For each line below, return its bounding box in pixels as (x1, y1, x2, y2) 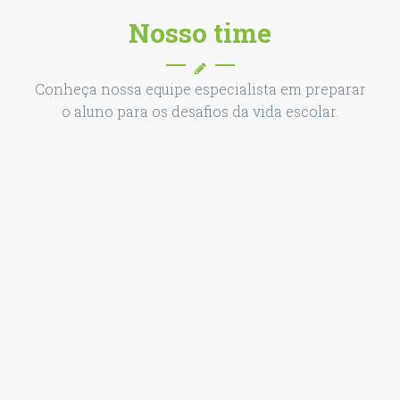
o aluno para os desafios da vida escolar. (62, 102, 338, 121)
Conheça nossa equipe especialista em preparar (34, 79, 366, 98)
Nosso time (129, 15, 271, 50)
